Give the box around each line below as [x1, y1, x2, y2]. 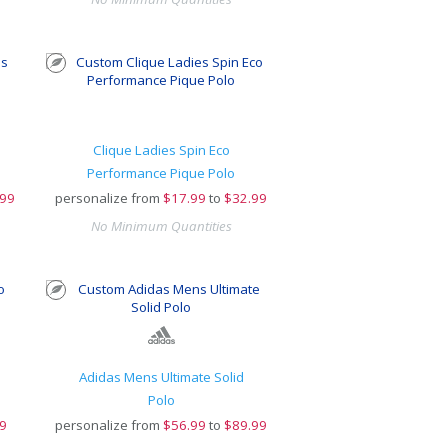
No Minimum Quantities [90, 217, 232, 235]
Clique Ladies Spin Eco [92, 141, 230, 159]
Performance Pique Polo [87, 164, 236, 182]
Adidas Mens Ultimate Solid [78, 368, 244, 386]
